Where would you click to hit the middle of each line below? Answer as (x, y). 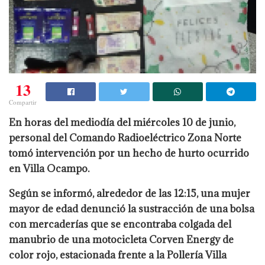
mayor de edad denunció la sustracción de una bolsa (132, 209)
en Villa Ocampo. (49, 169)
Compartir (23, 102)
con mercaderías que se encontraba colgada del (120, 224)
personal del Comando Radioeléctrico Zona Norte (125, 138)
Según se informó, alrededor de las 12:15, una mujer (130, 194)
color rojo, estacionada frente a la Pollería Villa (118, 255)
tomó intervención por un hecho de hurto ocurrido (129, 153)
